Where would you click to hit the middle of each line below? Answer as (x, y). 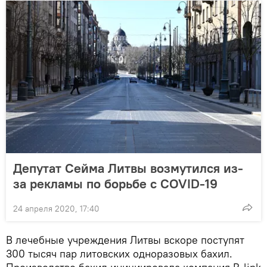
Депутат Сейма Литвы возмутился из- (128, 168)
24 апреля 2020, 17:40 (56, 208)
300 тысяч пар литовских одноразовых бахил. (119, 253)
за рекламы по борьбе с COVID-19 (115, 183)
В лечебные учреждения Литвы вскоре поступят (125, 240)
